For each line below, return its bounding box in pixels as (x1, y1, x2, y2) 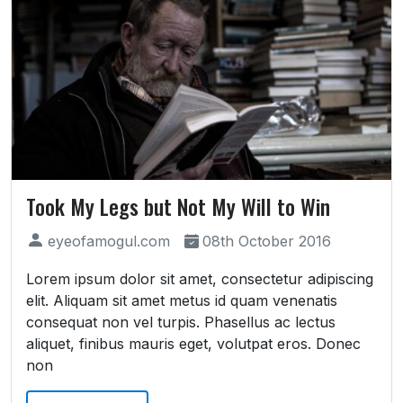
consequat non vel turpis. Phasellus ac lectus (26, 313, 336, 332)
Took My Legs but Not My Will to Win (26, 191, 330, 223)
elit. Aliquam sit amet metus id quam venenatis (26, 291, 337, 310)
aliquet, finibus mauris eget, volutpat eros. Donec (26, 335, 361, 354)
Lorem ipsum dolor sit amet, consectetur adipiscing (26, 270, 373, 289)
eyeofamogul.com (48, 232, 170, 251)
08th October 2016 (202, 232, 331, 251)
